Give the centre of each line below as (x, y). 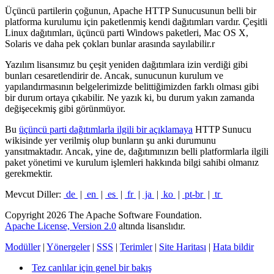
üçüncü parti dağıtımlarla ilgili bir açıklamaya (106, 129)
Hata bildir (233, 246)
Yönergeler (68, 246)
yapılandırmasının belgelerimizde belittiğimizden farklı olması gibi (132, 86)
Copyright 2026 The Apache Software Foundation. (103, 215)
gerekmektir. (29, 173)
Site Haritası (183, 246)
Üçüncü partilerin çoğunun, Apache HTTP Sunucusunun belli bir (131, 10)
